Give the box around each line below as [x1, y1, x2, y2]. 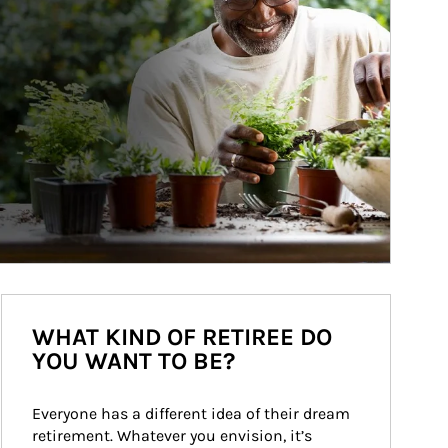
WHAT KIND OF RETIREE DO [31, 323, 332, 351]
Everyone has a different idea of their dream [31, 404, 354, 423]
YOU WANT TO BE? [31, 347, 235, 375]
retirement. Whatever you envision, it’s [31, 426, 316, 445]
